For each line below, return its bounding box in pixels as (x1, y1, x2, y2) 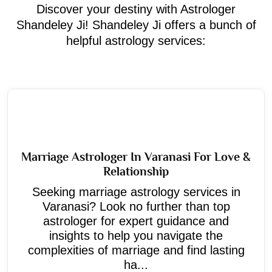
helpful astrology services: (66, 33, 206, 47)
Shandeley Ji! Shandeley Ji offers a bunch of (16, 18, 256, 32)
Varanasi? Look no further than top (42, 199, 230, 213)
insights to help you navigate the (49, 228, 223, 242)
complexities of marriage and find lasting (27, 243, 245, 257)
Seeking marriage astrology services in (32, 185, 240, 199)
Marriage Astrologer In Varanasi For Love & (21, 149, 251, 163)
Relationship (103, 164, 169, 178)
